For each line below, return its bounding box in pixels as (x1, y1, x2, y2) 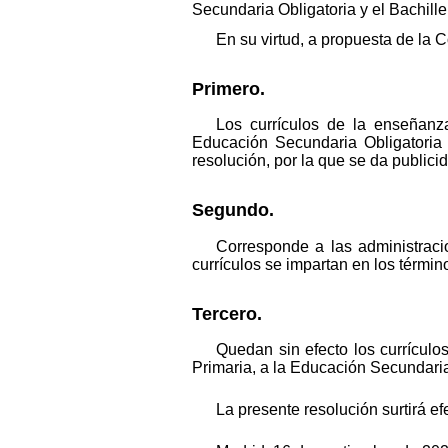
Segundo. (192, 200, 274, 221)
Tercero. (192, 303, 262, 324)
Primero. (192, 78, 265, 99)
